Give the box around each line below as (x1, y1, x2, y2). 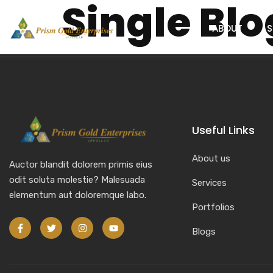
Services (192, 177, 227, 188)
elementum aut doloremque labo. (9, 190, 146, 200)
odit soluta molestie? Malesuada (9, 174, 145, 185)
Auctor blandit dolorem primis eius (9, 159, 152, 170)
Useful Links (192, 122, 255, 138)
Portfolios (192, 202, 235, 213)
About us (192, 153, 230, 164)
